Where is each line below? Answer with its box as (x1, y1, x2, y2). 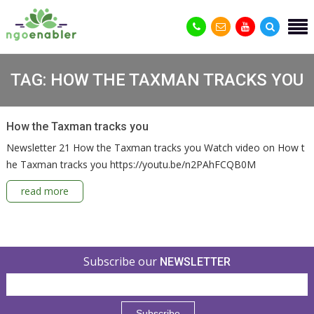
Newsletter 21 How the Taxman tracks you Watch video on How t (6, 140, 305, 154)
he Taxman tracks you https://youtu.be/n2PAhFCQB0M (6, 157, 256, 171)
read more (20, 184, 69, 198)
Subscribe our (83, 253, 160, 269)
